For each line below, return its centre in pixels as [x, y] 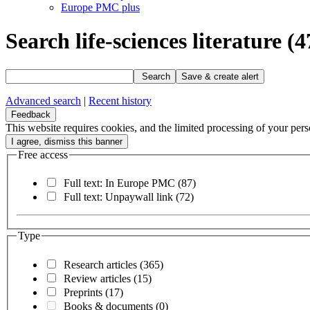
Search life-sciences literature [146, 41]
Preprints [84, 293]
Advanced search [43, 100]
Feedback [31, 114]
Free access [43, 154]
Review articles [99, 279]
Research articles [102, 265]
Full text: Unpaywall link [120, 197]
